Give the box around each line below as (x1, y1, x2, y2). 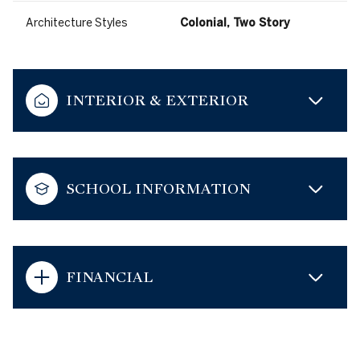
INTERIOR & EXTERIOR (66, 91, 248, 110)
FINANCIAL (66, 268, 153, 287)
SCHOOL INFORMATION (66, 179, 251, 198)
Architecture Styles (26, 16, 128, 30)
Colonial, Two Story (180, 16, 290, 30)
